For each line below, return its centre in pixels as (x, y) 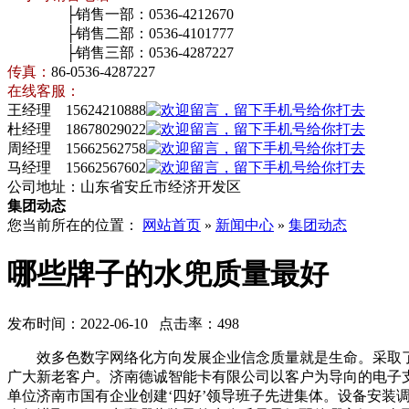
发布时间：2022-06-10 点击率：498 (123, 323)
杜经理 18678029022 (77, 129)
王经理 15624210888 (77, 110)
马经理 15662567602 (77, 168)
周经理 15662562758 (77, 148)
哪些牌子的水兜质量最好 (168, 274)
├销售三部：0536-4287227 (121, 52)
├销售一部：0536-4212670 (121, 14)
